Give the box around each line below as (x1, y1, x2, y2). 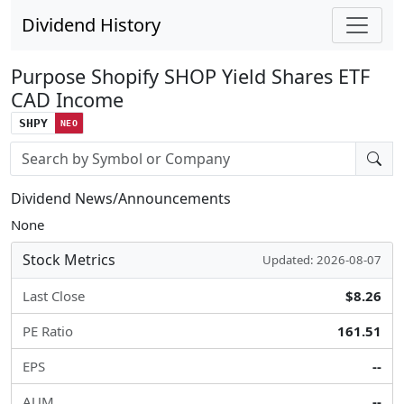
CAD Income (11, 87, 124, 113)
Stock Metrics (23, 250, 115, 270)
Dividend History (22, 13, 161, 37)
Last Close (23, 287, 85, 305)
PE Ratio (23, 322, 73, 340)
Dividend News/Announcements (11, 188, 231, 208)
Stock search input (10, 142, 124, 160)
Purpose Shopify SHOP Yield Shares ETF (11, 63, 370, 89)
